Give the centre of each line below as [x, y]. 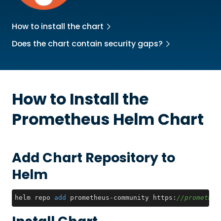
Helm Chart [156, 120]
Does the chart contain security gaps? [87, 44]
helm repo [35, 198]
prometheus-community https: [122, 198]
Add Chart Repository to [93, 158]
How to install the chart [57, 27]
